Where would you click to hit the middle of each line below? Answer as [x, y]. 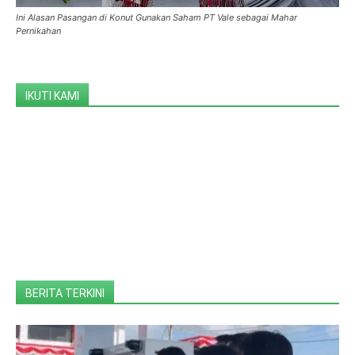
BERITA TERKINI [65, 293]
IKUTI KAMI [52, 95]
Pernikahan [38, 31]
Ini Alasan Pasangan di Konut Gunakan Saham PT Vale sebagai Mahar [157, 17]
